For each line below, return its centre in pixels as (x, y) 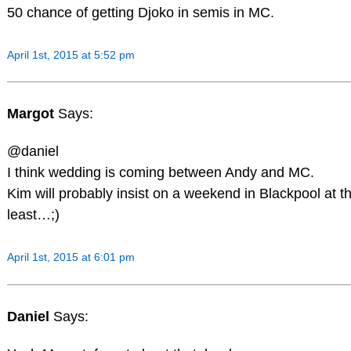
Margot (32, 114)
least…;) (33, 215)
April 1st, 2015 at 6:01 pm (71, 257)
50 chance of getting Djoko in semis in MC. (140, 12)
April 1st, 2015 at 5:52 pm (71, 54)
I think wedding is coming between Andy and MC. (160, 173)
